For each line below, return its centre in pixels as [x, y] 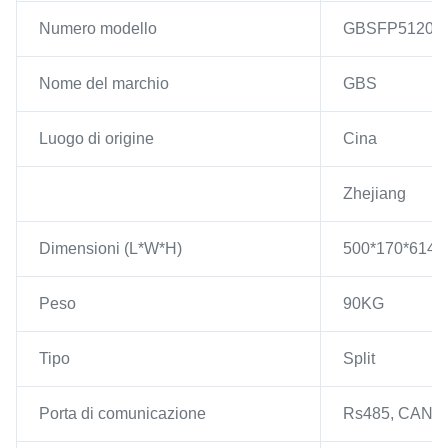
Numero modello [98, 28]
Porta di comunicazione [122, 413]
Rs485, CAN [388, 413]
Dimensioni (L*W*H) [110, 248]
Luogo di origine [96, 138]
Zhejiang [374, 193]
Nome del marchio [104, 83]
